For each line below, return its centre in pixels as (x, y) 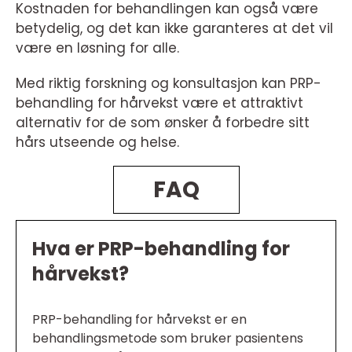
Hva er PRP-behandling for (161, 249)
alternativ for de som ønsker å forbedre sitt (163, 123)
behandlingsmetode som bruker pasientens (168, 339)
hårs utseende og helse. (97, 143)
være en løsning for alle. (97, 48)
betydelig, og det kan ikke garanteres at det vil (174, 29)
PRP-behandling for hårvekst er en (139, 320)
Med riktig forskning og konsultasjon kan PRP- (169, 84)
